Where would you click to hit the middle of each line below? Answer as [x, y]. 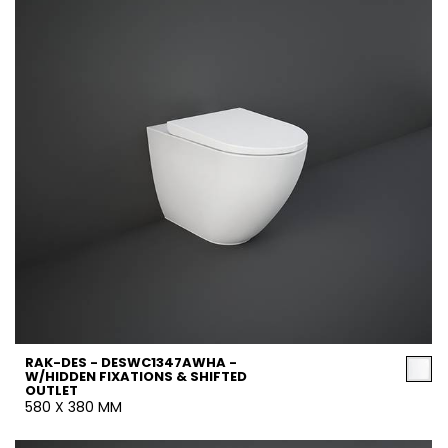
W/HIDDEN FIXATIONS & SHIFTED [136, 376]
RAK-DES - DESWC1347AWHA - [131, 362]
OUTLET [51, 390]
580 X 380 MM [73, 407]
